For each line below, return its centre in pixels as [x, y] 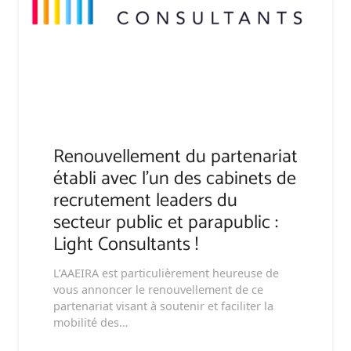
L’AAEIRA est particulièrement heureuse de [166, 273]
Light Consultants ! [126, 244]
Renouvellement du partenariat [175, 157]
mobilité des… [90, 322]
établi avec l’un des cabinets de [175, 179]
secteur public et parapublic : [166, 223]
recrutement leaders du [145, 201]
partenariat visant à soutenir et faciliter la [163, 306]
